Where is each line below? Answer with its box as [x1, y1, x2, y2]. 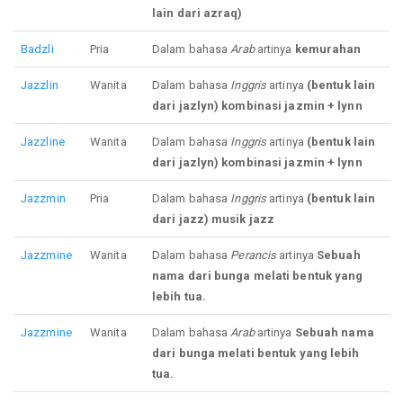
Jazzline [21, 135, 65, 149]
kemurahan [294, 42, 362, 57]
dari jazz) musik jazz [152, 212, 275, 227]
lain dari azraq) [152, 6, 243, 21]
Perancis [230, 248, 277, 263]
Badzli [21, 42, 54, 57]
